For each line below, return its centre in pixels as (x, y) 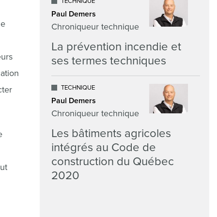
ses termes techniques (109, 61)
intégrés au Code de (104, 147)
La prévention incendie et (116, 47)
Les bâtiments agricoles (111, 133)
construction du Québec (113, 162)
